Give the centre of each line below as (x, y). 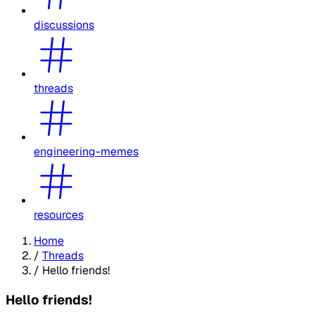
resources (59, 214)
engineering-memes (86, 151)
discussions (64, 25)
